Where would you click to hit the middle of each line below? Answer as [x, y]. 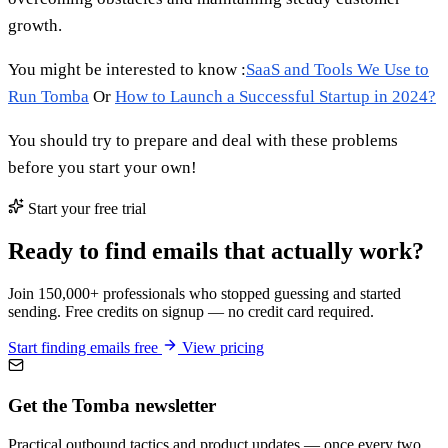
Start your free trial [85, 208]
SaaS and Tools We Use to [337, 69]
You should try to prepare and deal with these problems [203, 140]
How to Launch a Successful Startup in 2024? [275, 96]
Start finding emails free [85, 347]
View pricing [221, 347]
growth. [35, 25]
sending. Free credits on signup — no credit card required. [191, 311]
